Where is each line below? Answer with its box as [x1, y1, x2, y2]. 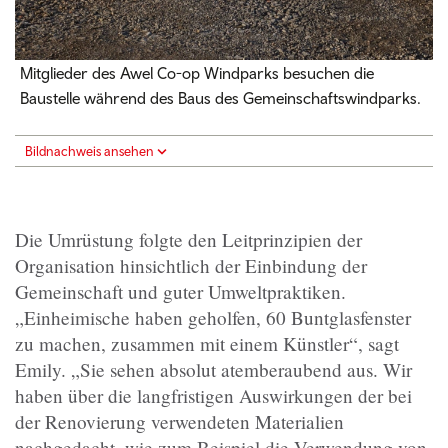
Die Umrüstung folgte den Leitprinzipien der [15, 227, 362, 253]
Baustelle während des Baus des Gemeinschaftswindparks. [20, 89, 421, 108]
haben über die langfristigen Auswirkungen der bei [15, 383, 412, 409]
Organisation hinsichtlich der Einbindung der [15, 253, 367, 279]
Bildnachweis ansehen [25, 143, 154, 160]
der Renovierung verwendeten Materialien [15, 409, 344, 435]
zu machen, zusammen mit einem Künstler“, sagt [15, 331, 399, 357]
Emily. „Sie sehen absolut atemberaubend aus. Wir [15, 357, 412, 383]
